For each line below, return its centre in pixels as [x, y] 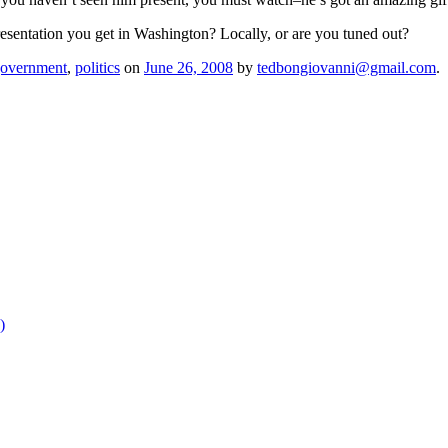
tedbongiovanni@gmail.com [346, 68]
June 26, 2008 [188, 68]
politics [97, 68]
